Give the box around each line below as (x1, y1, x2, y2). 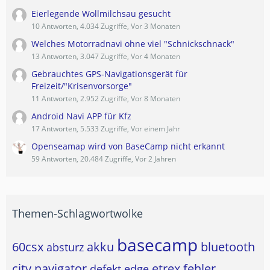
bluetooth (201, 239, 255, 256)
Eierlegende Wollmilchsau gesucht (31, 8, 171, 20)
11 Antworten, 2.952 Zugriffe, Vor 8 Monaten (31, 93, 180, 104)
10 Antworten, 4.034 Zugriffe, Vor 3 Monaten (31, 21, 180, 32)
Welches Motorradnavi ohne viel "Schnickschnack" (31, 38, 234, 50)
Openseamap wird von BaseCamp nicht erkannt (31, 140, 225, 152)
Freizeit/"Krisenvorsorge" (31, 80, 132, 92)
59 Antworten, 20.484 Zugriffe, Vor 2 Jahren (31, 154, 176, 165)
